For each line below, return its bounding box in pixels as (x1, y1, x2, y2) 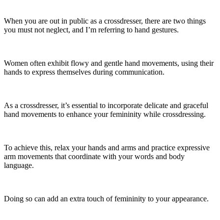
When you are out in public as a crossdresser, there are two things (4, 17, 206, 26)
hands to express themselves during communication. (4, 68, 165, 77)
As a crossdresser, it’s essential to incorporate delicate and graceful (4, 101, 208, 110)
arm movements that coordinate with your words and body (4, 152, 185, 161)
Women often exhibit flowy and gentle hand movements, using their (4, 59, 214, 68)
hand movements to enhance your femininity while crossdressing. (4, 110, 206, 119)
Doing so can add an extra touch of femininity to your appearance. (4, 194, 209, 203)
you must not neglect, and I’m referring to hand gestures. (4, 26, 179, 34)
